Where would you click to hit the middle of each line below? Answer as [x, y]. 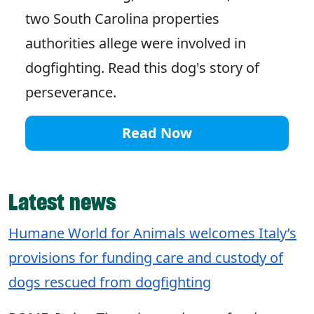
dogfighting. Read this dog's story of [142, 68]
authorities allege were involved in [136, 43]
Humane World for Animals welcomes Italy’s [152, 233]
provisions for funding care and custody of [146, 258]
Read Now [157, 133]
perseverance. [73, 93]
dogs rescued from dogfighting [110, 282]
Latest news [62, 203]
